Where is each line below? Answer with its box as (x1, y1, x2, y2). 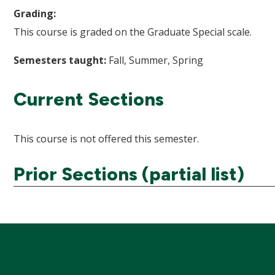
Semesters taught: (14, 53, 106, 67)
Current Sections (14, 88, 164, 110)
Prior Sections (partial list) (14, 163, 244, 185)
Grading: (14, 7, 56, 20)
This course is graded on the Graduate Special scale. (14, 25, 252, 39)
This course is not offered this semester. (14, 132, 199, 145)
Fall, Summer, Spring (106, 53, 203, 67)
